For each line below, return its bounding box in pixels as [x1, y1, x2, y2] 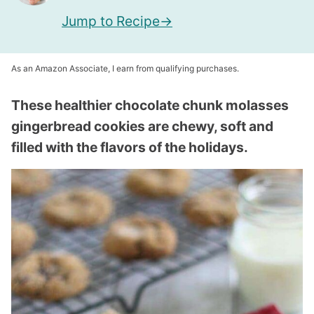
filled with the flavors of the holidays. [11, 139, 248, 156]
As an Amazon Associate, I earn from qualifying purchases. [11, 63, 239, 74]
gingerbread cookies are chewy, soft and [11, 118, 273, 135]
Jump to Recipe [62, 13, 160, 29]
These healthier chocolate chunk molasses [11, 97, 289, 114]
